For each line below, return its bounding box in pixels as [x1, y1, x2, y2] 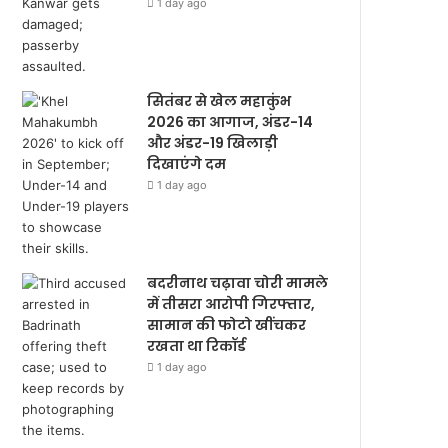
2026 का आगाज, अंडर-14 [147, 112, 314, 132]
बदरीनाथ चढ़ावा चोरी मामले [147, 273, 329, 293]
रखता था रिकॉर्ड [147, 336, 247, 356]
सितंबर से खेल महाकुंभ [147, 91, 292, 111]
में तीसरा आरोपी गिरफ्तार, [147, 294, 316, 314]
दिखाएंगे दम [147, 154, 227, 174]
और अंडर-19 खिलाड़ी [147, 133, 279, 153]
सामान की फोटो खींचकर [147, 315, 307, 335]
